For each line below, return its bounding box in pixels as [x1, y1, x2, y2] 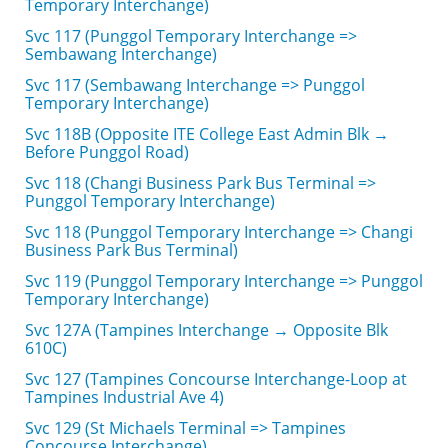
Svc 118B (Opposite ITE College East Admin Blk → [25, 123, 389, 145]
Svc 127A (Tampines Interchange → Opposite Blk [25, 319, 388, 341]
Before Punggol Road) [25, 141, 189, 163]
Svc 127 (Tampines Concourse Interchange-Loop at [25, 368, 407, 390]
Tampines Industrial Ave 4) [25, 386, 224, 408]
